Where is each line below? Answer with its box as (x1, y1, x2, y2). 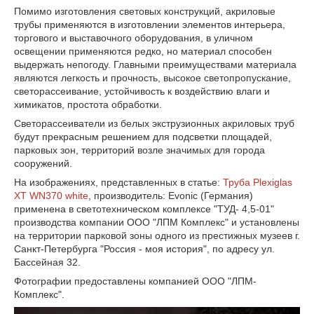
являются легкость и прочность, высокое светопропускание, (14, 72, 291, 83)
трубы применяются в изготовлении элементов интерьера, (14, 19, 285, 30)
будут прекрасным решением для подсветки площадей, (14, 131, 272, 142)
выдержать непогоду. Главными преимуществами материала (14, 59, 296, 70)
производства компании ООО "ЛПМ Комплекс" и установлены (14, 217, 299, 228)
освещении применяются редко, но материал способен (14, 46, 272, 57)
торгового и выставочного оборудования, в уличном (14, 32, 253, 43)
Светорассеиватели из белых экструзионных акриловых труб (14, 118, 294, 129)
